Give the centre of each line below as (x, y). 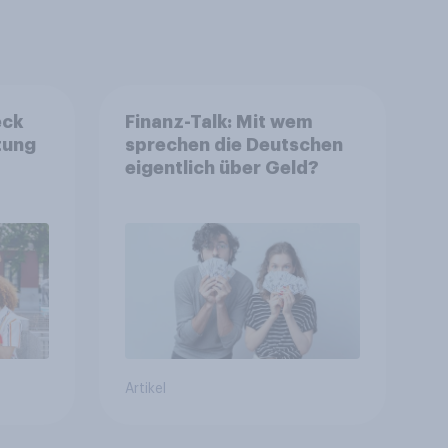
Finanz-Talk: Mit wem (219, 121)
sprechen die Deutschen (233, 144)
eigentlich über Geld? (221, 167)
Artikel (145, 389)
